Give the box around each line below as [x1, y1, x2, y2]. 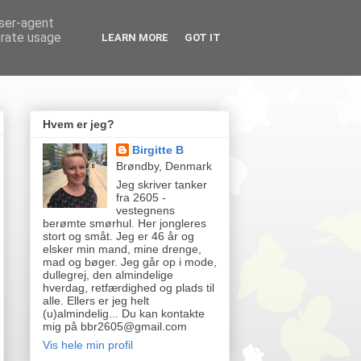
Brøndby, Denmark [115, 160, 212, 173]
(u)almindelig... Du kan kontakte [43, 307, 205, 321]
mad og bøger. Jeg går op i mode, [43, 255, 217, 269]
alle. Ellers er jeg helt [43, 294, 149, 308]
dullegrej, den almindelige [43, 268, 173, 282]
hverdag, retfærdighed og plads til [43, 281, 214, 295]
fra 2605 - [115, 191, 166, 205]
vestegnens [115, 204, 175, 218]
